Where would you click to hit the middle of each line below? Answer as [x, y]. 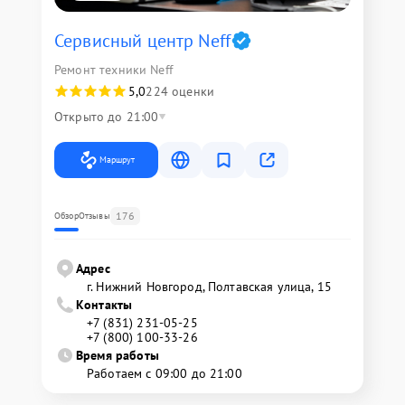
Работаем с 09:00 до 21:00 [165, 373]
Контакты [104, 304]
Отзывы [94, 215]
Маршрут [117, 159]
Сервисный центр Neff [142, 40]
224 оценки [180, 91]
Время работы [118, 355]
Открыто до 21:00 [107, 116]
